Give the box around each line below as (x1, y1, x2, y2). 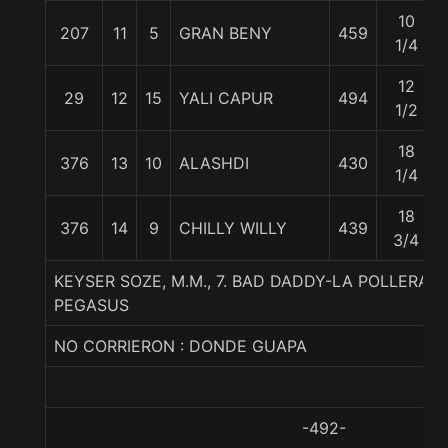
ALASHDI (179, 153, 249, 173)
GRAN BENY (179, 23, 272, 43)
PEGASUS (54, 295, 129, 315)
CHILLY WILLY (179, 218, 287, 238)
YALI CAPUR (179, 88, 273, 108)
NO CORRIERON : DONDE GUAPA (54, 336, 307, 356)
